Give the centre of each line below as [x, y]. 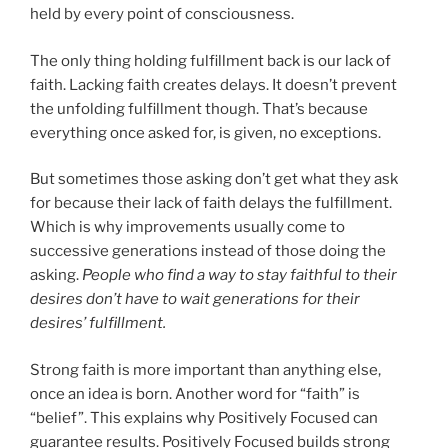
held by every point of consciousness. [162, 14]
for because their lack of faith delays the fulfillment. [211, 203]
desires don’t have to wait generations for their [195, 299]
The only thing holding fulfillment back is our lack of [210, 60]
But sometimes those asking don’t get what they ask [214, 179]
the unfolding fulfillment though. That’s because [199, 108]
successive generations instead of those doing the [208, 251]
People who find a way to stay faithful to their [239, 275]
